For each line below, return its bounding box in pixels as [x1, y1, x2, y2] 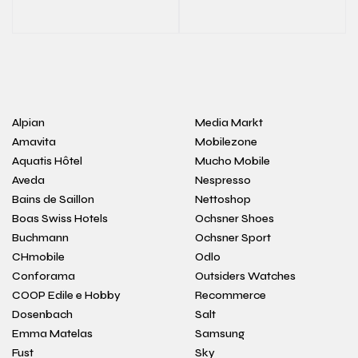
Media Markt [195, 116, 263, 129]
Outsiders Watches [195, 269, 296, 283]
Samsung [195, 327, 245, 340]
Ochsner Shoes [195, 212, 274, 225]
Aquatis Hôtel [12, 154, 82, 168]
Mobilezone [195, 135, 257, 149]
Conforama [12, 269, 75, 283]
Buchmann [12, 231, 69, 245]
